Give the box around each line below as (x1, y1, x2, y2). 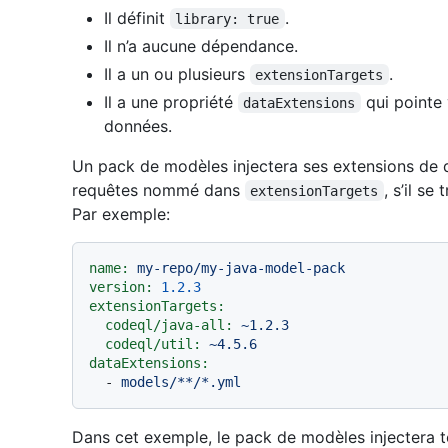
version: (89, 278, 153, 295)
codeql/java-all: (105, 316, 233, 333)
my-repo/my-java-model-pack (137, 259, 345, 276)
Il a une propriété (104, 91, 238, 112)
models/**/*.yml (121, 373, 241, 390)
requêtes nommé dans (72, 179, 245, 200)
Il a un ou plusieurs (104, 63, 250, 84)
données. (104, 115, 172, 136)
